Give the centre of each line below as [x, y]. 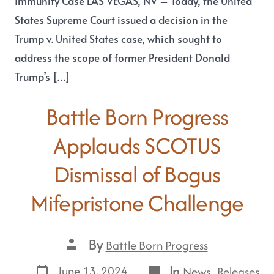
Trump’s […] [43, 76]
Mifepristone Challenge [137, 202]
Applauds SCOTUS [137, 145]
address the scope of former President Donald [123, 57]
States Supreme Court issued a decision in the [121, 20]
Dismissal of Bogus [137, 174]
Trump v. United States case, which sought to [119, 39]
